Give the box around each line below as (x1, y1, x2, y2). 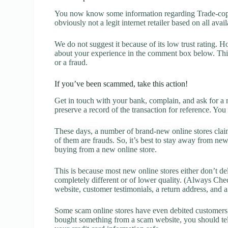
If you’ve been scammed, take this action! (54, 79, 188, 89)
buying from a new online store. (54, 145, 157, 154)
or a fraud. (54, 58, 88, 67)
